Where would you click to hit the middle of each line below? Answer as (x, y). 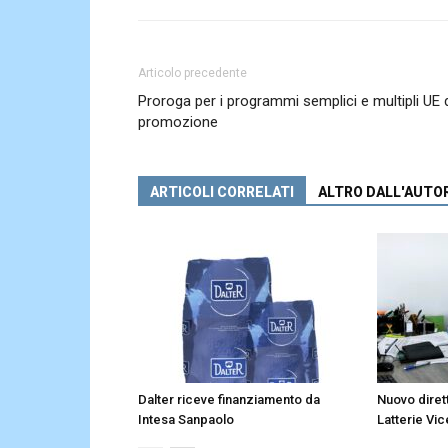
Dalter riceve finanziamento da (229, 400)
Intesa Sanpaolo (186, 420)
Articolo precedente (192, 73)
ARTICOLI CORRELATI (222, 192)
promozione (178, 122)
